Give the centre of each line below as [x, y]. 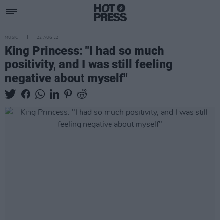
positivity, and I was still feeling [89, 64]
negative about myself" [66, 78]
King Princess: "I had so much [84, 51]
